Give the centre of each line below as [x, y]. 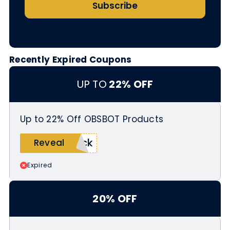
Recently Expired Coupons [70, 60]
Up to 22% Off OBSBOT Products [92, 119]
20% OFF [115, 198]
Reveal [49, 142]
